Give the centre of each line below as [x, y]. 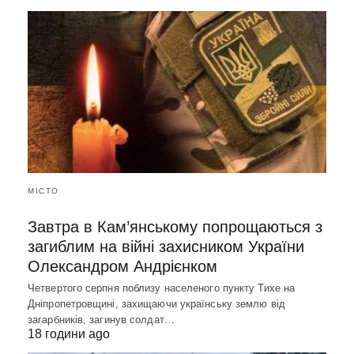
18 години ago [69, 333]
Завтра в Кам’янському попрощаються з [175, 226]
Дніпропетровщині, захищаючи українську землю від [156, 303]
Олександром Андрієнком [122, 266]
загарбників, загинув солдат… [101, 319]
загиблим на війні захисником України [166, 246]
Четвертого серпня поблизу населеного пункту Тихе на [162, 288]
